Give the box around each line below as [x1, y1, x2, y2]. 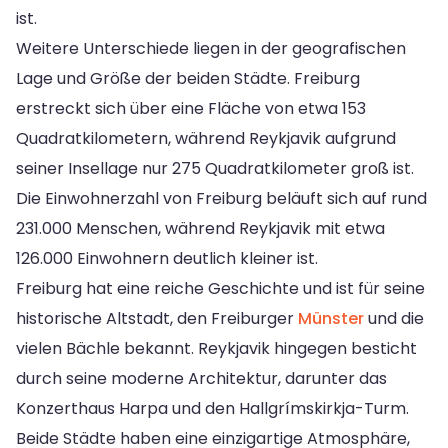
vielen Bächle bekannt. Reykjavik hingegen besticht [16, 336, 417, 360]
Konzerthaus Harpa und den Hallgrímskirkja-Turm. [16, 396, 409, 420]
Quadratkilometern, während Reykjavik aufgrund [16, 126, 396, 150]
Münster [298, 306, 364, 330]
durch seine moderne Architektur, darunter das [16, 366, 387, 390]
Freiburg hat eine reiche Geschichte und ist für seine [16, 276, 425, 300]
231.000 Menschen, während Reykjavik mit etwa [16, 216, 385, 240]
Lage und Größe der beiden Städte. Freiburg [16, 66, 360, 90]
